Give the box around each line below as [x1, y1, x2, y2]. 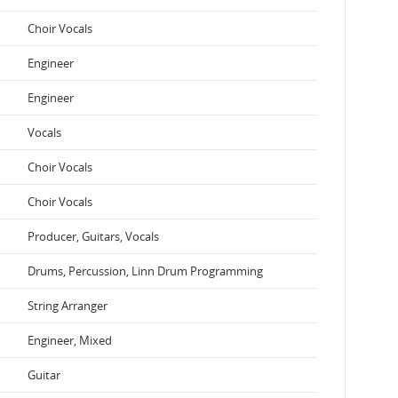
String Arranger [28, 297, 107, 314]
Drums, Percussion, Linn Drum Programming [28, 262, 263, 279]
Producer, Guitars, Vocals [28, 227, 159, 244]
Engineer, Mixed [28, 331, 112, 348]
